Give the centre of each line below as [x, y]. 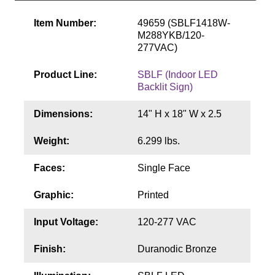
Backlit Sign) [165, 87]
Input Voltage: [66, 222]
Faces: [49, 168]
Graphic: [53, 195]
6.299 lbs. [158, 141]
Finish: [49, 249]
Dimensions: [63, 114]
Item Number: [65, 23]
